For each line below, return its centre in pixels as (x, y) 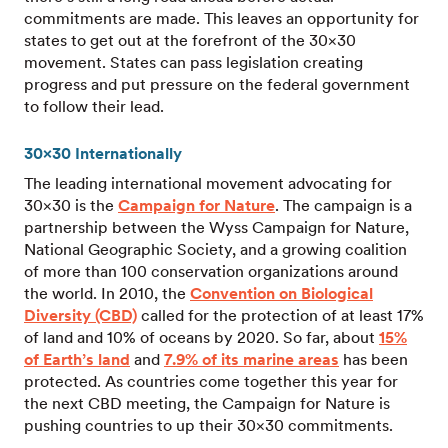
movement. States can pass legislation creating (193, 62)
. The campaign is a (343, 205)
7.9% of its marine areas (251, 359)
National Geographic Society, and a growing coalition (215, 249)
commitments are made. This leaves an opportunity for (221, 18)
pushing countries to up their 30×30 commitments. (208, 425)
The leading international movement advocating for (208, 183)
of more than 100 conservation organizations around (211, 271)
